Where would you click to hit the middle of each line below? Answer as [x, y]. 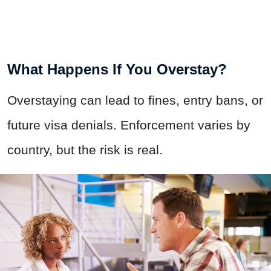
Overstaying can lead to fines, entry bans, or [135, 100]
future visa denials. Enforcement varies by [129, 125]
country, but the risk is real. [85, 150]
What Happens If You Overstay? [117, 70]
